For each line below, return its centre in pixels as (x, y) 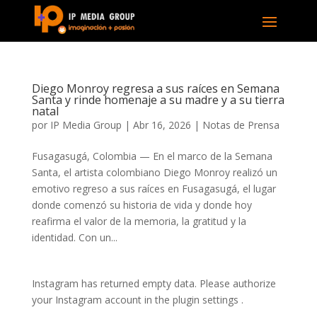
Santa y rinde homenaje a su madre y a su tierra (158, 99)
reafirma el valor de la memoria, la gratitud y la (139, 221)
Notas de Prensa (241, 125)
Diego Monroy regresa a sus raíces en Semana (155, 88)
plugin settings (207, 299)
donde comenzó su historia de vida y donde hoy (142, 204)
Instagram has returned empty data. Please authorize (154, 283)
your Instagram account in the (102, 299)
